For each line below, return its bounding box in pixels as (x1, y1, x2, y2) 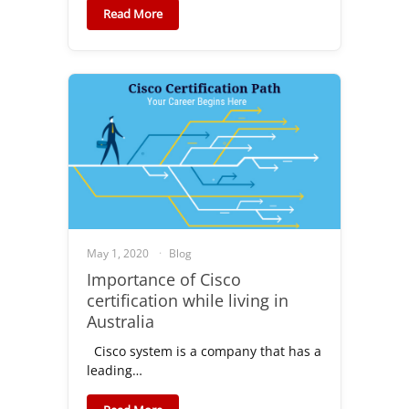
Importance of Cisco (87, 267, 241, 290)
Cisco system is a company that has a (87, 341, 321, 360)
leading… (87, 361, 142, 379)
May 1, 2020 (87, 245, 149, 261)
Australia (87, 309, 154, 332)
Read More (103, 5, 163, 22)
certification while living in (87, 288, 288, 311)
